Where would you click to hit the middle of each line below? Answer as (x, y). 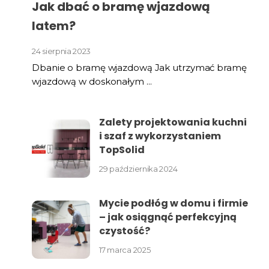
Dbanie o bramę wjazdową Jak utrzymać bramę (139, 68)
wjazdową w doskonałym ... (92, 82)
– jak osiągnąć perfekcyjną (168, 217)
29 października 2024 (138, 169)
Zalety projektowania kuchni (173, 122)
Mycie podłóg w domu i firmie (174, 204)
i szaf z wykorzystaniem (160, 136)
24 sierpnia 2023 (62, 51)
